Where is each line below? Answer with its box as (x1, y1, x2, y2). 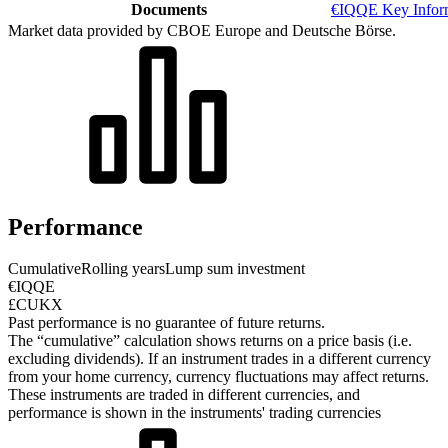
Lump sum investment (165, 260, 305, 278)
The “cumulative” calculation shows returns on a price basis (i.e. (8, 332, 412, 350)
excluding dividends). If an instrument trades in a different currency (8, 350, 431, 368)
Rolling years (81, 260, 165, 278)
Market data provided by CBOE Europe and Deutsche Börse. (8, 21, 396, 39)
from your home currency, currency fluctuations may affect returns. (8, 368, 429, 386)
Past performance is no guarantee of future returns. (8, 314, 325, 332)
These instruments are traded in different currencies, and (8, 386, 360, 404)
